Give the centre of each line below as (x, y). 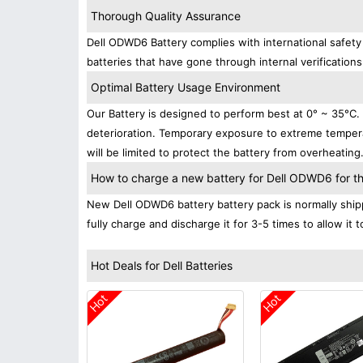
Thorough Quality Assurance (166, 16)
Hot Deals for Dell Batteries (162, 265)
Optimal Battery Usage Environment (186, 87)
